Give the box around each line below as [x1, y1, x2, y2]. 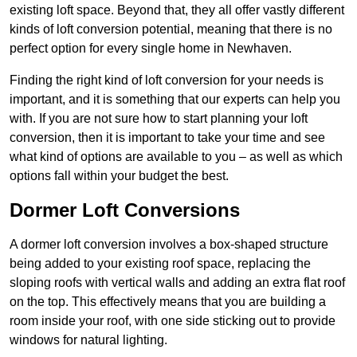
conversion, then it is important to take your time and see [10, 131, 325, 145]
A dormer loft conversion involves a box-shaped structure [10, 237, 328, 252]
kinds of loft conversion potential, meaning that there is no [10, 22, 332, 37]
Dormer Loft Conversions [10, 199, 240, 222]
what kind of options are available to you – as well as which [10, 150, 343, 164]
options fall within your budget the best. [10, 169, 229, 183]
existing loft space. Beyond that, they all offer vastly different [10, 3, 344, 18]
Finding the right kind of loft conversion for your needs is [10, 73, 324, 88]
